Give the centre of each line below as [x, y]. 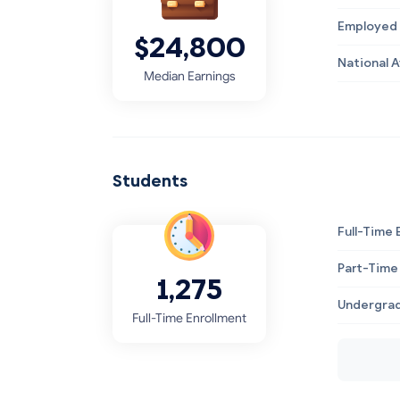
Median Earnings [189, 76]
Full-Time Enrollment [189, 318]
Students [150, 181]
